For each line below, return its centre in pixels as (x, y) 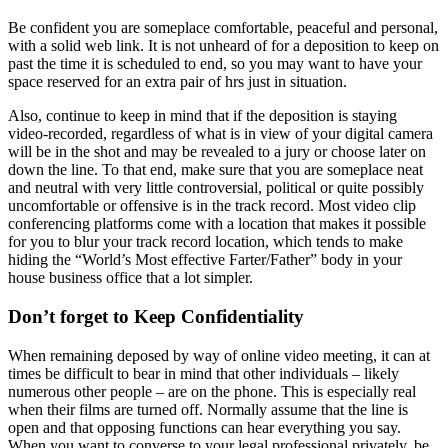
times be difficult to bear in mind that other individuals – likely (203, 373)
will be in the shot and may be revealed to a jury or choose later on (217, 152)
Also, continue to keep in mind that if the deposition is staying (202, 116)
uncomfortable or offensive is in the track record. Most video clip (212, 206)
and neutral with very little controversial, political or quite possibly (216, 188)
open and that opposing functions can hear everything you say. (204, 427)
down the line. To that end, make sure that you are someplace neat (215, 170)
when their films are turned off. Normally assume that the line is (208, 409)
